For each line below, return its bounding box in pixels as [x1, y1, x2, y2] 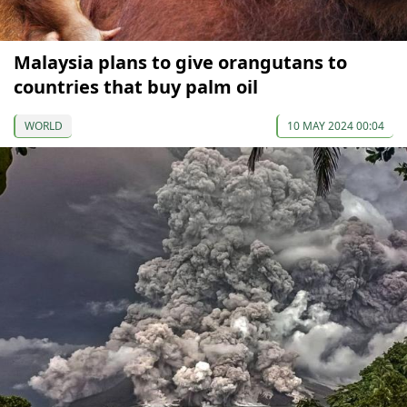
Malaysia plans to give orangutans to [14, 49, 347, 74]
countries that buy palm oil [14, 74, 258, 99]
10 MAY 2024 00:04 [287, 117, 384, 134]
